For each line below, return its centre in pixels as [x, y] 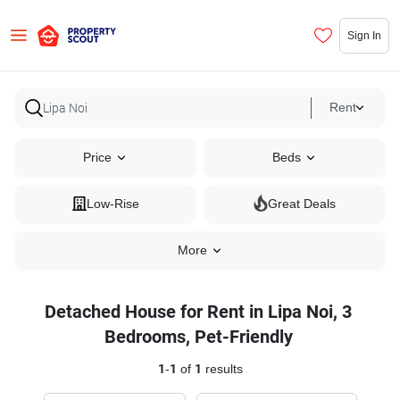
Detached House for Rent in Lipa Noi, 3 [198, 312]
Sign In [364, 35]
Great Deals [302, 204]
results [222, 369]
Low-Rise [112, 204]
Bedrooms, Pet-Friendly [198, 337]
